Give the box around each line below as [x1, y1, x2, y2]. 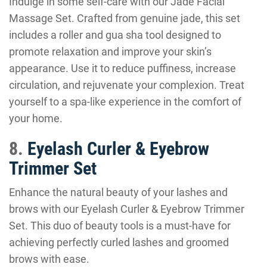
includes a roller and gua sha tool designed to [9, 29, 221, 41]
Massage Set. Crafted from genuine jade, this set [9, 12, 240, 24]
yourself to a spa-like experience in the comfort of [9, 95, 241, 108]
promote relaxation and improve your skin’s [9, 45, 212, 58]
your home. [9, 112, 63, 125]
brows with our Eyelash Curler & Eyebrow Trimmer [9, 203, 244, 215]
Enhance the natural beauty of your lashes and [9, 186, 228, 198]
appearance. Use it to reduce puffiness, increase [9, 62, 236, 74]
